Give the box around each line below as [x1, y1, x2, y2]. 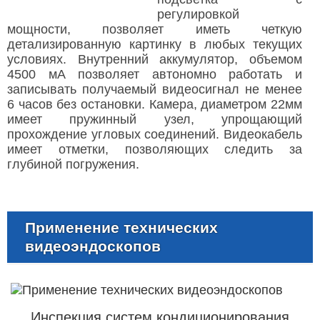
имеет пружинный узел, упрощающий [7, 111, 302, 126]
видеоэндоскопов [25, 237, 161, 254]
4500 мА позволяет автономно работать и [7, 66, 302, 81]
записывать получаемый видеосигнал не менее [7, 81, 302, 96]
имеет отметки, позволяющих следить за [7, 141, 302, 156]
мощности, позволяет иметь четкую [7, 21, 302, 36]
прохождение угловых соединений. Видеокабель [7, 126, 302, 141]
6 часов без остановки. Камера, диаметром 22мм [7, 96, 302, 111]
